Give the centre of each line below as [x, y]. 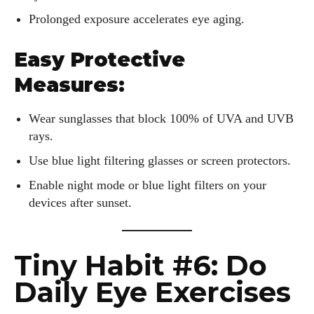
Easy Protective [100, 60]
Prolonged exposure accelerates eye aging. [137, 19]
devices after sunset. [80, 203]
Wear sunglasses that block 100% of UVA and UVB [161, 119]
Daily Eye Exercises [152, 292]
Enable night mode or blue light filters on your [148, 185]
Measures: [69, 85]
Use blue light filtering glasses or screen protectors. [160, 161]
